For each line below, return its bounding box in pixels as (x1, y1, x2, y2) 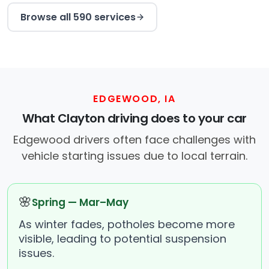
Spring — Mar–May (32, 195, 128, 210)
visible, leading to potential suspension (19, 231, 226, 247)
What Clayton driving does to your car (22, 110, 247, 127)
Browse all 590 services (20, 10, 136, 24)
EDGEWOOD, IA (93, 92, 176, 106)
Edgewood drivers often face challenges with (13, 132, 256, 148)
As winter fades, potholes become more (19, 217, 235, 232)
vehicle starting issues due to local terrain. (22, 148, 247, 164)
